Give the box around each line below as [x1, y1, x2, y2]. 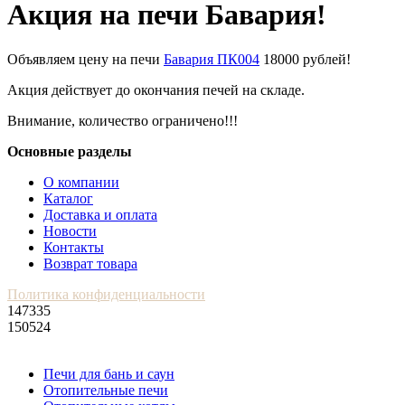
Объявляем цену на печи [7, 51, 164, 67]
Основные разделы [7, 143, 132, 159]
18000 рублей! [259, 51, 351, 67]
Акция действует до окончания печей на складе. [7, 81, 305, 98]
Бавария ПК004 [164, 51, 259, 67]
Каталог [43, 190, 93, 206]
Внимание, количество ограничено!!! [7, 112, 238, 128]
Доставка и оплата [43, 206, 157, 222]
